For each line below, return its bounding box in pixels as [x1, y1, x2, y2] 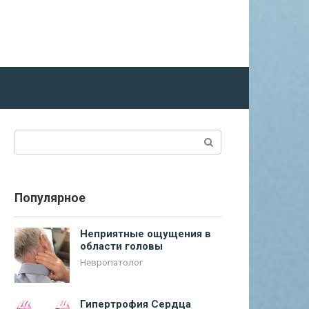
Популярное [14, 191, 86, 205]
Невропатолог [80, 257, 143, 268]
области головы [80, 240, 163, 252]
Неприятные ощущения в [80, 228, 211, 240]
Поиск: [14, 130, 48, 143]
